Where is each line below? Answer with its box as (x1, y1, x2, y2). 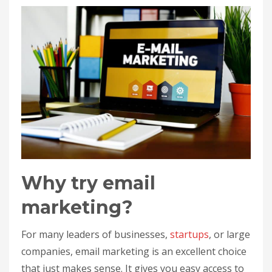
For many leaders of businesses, (21, 227, 170, 241)
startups (170, 227, 209, 241)
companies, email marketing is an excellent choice (21, 244, 246, 258)
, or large (209, 227, 250, 241)
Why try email (21, 171, 155, 194)
